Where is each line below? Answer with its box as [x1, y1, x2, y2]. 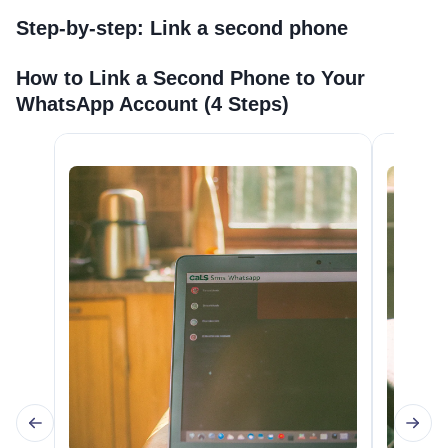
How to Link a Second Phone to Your [16, 67, 365, 90]
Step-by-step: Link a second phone [16, 17, 348, 40]
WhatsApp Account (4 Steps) [16, 93, 289, 116]
